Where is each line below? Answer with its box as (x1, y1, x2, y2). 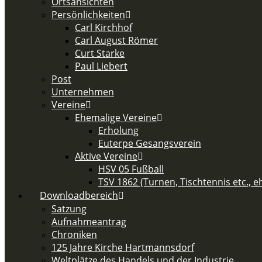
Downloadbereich (40, 189, 118, 202)
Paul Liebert (75, 60, 127, 73)
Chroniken (51, 228, 97, 241)
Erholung (98, 124, 139, 137)
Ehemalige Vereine (75, 111, 157, 124)
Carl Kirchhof (75, 21, 132, 34)
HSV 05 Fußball (98, 163, 164, 175)
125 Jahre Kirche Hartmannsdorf (51, 241, 194, 254)
